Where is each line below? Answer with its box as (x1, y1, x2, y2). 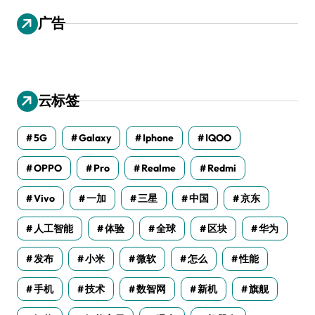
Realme (141, 161, 176, 174)
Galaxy (79, 131, 111, 144)
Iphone (143, 131, 174, 144)
